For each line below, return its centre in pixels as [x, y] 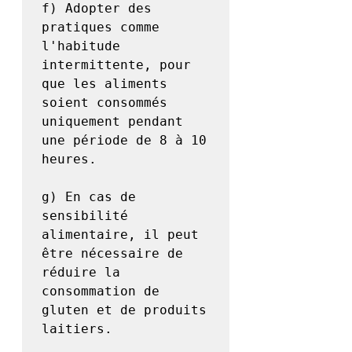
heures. [69, 159]
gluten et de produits [124, 310]
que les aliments [104, 84]
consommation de [101, 291]
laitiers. [77, 329]
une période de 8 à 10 [124, 141]
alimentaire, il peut [120, 235]
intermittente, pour [116, 65]
